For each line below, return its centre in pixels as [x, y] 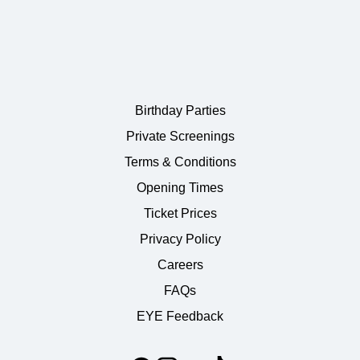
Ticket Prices [180, 213]
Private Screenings [180, 136]
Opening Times [180, 188]
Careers [180, 265]
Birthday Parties [180, 110]
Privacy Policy [180, 239]
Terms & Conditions [180, 162]
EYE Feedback [180, 316]
